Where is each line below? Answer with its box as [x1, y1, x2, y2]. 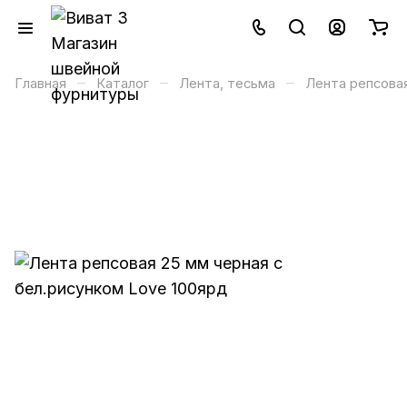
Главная [15, 75, 66, 92]
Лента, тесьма [179, 75, 275, 92]
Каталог [96, 75, 149, 92]
